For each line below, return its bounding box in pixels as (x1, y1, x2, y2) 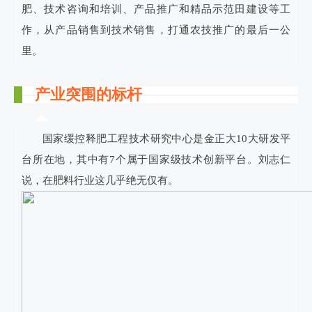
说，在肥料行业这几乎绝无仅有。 (22, 175, 178, 186)
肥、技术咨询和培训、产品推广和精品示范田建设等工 (22, 3, 290, 15)
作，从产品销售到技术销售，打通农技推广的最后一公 (22, 24, 290, 36)
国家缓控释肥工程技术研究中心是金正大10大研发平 (42, 133, 290, 144)
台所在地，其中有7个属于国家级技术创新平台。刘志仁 (22, 154, 290, 165)
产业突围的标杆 (35, 86, 142, 103)
